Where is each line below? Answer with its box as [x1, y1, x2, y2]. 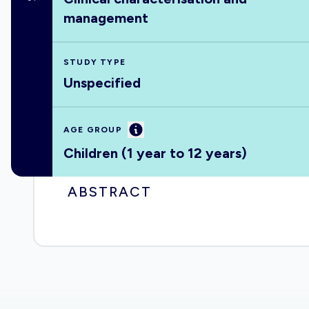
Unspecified [63, 74, 141, 91]
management [63, 10, 148, 26]
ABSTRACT [68, 183, 152, 200]
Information [134, 122, 195, 135]
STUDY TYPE [63, 57, 126, 67]
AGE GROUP [63, 125, 122, 134]
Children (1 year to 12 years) [63, 145, 247, 161]
